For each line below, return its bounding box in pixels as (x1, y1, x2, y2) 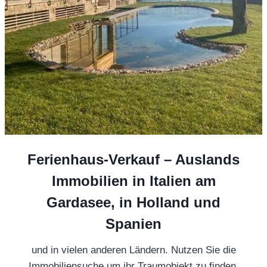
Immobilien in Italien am (51, 172, 216, 189)
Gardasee (46, 194, 111, 210)
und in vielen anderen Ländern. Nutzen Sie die (31, 244, 236, 256)
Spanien (105, 215, 162, 232)
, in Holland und (111, 194, 221, 210)
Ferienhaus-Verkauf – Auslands (27, 151, 240, 167)
